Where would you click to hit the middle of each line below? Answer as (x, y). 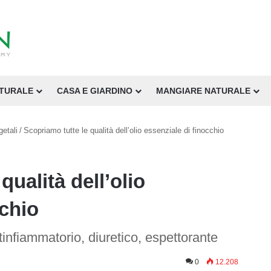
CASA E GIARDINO (95, 91)
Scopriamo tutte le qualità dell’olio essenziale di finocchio (124, 130)
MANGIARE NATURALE (203, 91)
